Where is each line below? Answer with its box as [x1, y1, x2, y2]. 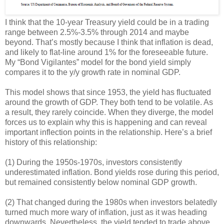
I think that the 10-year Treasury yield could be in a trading [5, 18, 209, 26]
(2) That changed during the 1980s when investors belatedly [5, 198, 217, 206]
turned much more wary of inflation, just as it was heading [5, 208, 207, 216]
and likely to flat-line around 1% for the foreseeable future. [5, 48, 208, 56]
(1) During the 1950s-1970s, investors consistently [5, 158, 182, 166]
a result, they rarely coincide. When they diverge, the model [5, 108, 213, 116]
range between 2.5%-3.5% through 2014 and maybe [5, 28, 189, 36]
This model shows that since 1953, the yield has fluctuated [5, 88, 211, 96]
